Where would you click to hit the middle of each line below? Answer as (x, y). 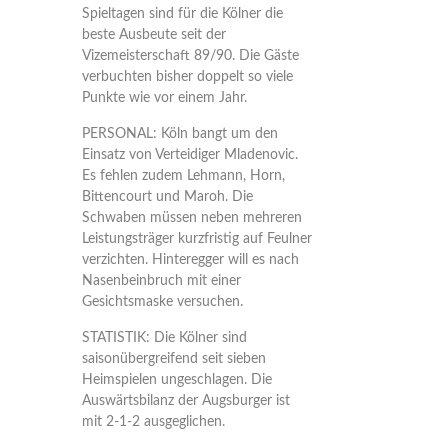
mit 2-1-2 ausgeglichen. (153, 422)
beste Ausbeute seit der (153, 35)
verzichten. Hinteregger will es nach (190, 260)
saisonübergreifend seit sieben (173, 359)
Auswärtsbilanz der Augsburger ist (185, 401)
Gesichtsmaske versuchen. (164, 302)
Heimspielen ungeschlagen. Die (176, 380)
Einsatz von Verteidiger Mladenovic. (189, 155)
